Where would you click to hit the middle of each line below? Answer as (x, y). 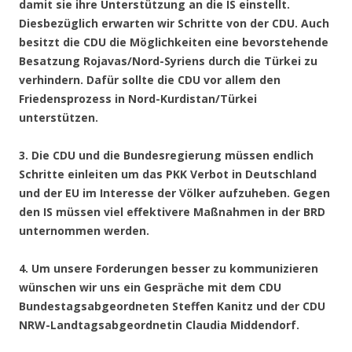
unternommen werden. (84, 231)
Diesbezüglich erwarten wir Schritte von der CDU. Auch (174, 24)
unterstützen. (59, 118)
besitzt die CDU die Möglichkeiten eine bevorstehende (174, 42)
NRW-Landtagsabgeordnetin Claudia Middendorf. (159, 325)
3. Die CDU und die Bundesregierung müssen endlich (166, 156)
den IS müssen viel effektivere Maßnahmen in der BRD (172, 212)
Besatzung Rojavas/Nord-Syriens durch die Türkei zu (168, 61)
